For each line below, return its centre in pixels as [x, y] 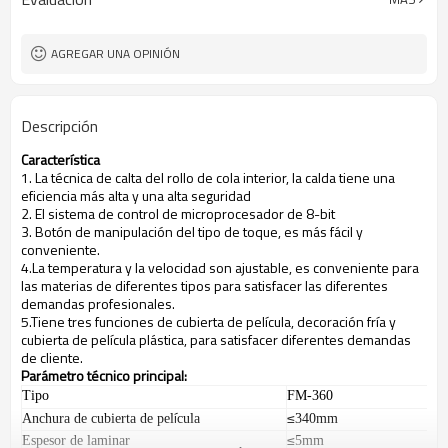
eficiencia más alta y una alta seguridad [136, 195]
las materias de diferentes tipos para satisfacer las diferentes [204, 285]
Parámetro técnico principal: [104, 375]
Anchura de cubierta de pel [98, 418]
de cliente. [52, 357]
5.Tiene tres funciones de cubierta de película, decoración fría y [208, 321]
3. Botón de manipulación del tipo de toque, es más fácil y [192, 231]
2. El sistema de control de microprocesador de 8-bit [178, 213]
